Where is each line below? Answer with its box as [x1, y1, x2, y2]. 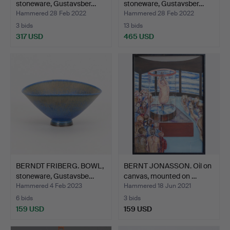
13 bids [124, 21, 143, 30]
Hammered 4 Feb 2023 [16, 181, 82, 190]
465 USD [124, 31, 154, 41]
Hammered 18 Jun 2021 [124, 181, 191, 190]
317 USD [16, 31, 43, 41]
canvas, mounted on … [124, 171, 197, 181]
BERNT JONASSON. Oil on [124, 161, 212, 170]
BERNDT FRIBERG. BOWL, [16, 161, 104, 170]
